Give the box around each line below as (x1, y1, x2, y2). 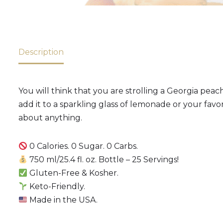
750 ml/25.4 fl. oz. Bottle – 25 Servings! (27, 155, 179, 165)
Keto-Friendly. (27, 182, 86, 192)
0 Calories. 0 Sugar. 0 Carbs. (27, 141, 138, 151)
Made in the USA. (27, 195, 98, 205)
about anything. (18, 113, 82, 123)
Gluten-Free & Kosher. (27, 168, 119, 178)
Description (18, 47, 64, 57)
